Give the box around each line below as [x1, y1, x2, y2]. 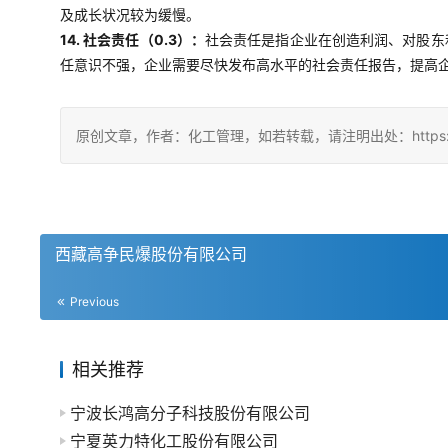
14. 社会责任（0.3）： [60, 31, 205, 48]
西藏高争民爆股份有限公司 [55, 244, 247, 264]
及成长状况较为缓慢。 [60, 6, 200, 23]
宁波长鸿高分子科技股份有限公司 [70, 403, 310, 423]
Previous [67, 294, 119, 309]
